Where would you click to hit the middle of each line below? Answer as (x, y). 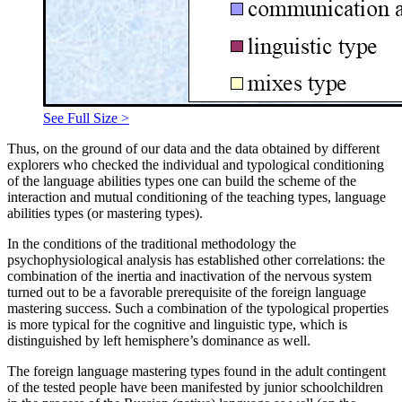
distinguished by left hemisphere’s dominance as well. (159, 341)
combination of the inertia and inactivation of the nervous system (189, 276)
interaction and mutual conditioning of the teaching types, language (197, 197)
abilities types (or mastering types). (105, 214)
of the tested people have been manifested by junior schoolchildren (195, 388)
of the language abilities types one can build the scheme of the (182, 181)
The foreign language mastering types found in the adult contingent (197, 371)
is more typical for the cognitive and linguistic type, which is (177, 325)
